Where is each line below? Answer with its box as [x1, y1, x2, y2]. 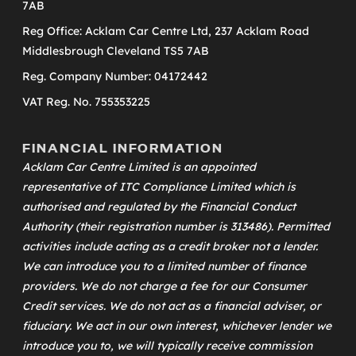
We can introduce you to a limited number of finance [22, 258, 306, 273]
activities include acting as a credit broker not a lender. [22, 238, 318, 253]
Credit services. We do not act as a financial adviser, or [22, 298, 321, 313]
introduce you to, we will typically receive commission [22, 338, 312, 353]
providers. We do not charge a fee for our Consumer [22, 278, 307, 293]
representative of [22, 179, 119, 194]
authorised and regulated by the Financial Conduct [22, 199, 296, 214]
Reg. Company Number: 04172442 [22, 68, 207, 83]
